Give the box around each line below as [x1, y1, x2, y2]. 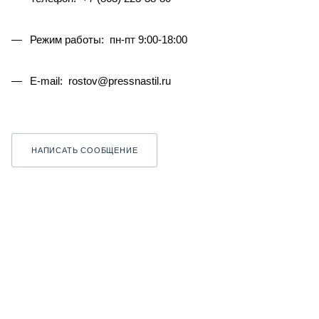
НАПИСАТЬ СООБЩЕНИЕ [31, 146, 138, 155]
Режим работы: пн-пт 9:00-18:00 [27, 33, 187, 46]
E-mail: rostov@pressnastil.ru [27, 75, 171, 87]
